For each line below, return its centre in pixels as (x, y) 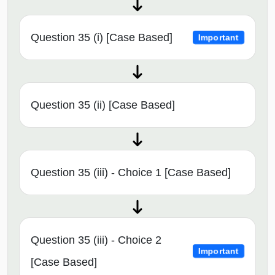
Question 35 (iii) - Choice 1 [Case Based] (131, 173)
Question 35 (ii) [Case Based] (103, 105)
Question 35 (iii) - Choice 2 (96, 240)
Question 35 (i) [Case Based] (102, 38)
